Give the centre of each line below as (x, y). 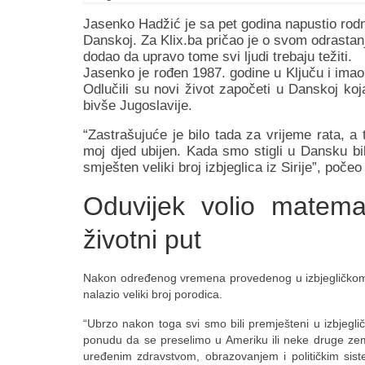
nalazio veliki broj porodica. (153, 294)
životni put (142, 240)
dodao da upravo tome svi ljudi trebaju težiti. (218, 57)
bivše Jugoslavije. (140, 106)
